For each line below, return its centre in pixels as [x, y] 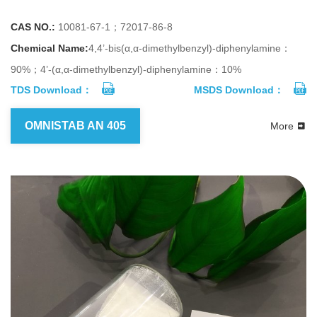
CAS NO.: [33, 27]
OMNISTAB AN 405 [75, 126]
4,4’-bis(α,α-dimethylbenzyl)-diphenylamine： [190, 48]
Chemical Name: [50, 48]
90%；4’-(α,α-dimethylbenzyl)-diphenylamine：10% [126, 70]
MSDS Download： [239, 90]
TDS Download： [51, 90]
